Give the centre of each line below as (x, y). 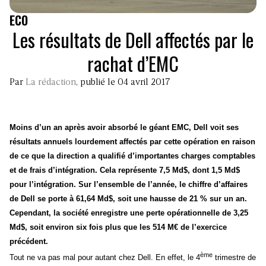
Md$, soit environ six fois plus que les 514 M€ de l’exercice (118, 227)
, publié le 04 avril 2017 (123, 83)
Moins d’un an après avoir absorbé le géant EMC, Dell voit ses (124, 127)
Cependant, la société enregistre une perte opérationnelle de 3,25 (129, 213)
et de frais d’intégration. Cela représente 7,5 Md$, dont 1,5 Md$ (125, 170)
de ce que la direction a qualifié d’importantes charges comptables (132, 156)
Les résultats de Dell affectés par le (133, 39)
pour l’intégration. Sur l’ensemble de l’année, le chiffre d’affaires (129, 184)
